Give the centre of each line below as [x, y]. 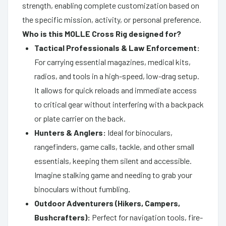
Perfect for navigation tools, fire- [147, 217]
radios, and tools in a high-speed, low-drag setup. [117, 76]
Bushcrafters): [62, 217]
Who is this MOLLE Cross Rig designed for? [102, 33]
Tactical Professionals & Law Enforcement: [117, 47]
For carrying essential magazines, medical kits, [112, 62]
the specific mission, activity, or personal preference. [112, 19]
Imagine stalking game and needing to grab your [113, 175]
